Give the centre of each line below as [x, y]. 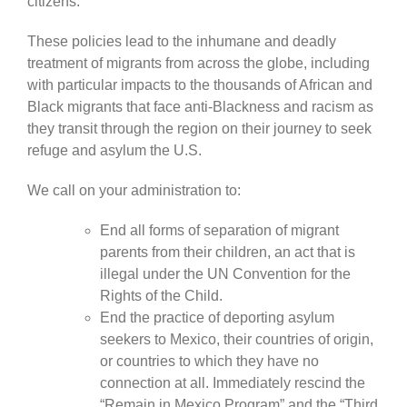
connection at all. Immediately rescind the [233, 382]
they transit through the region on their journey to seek [199, 128]
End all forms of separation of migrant [219, 230]
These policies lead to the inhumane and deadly [182, 41]
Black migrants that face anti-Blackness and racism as [200, 106]
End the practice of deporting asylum [217, 317]
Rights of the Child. [161, 295]
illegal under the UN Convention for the [225, 273]
